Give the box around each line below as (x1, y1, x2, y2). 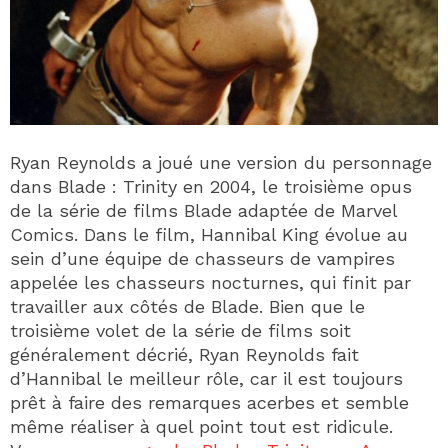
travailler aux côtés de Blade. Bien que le (10, 295, 365, 317)
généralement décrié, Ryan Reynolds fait (10, 343, 359, 365)
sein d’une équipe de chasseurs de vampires (10, 247, 395, 269)
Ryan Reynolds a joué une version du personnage (10, 151, 432, 173)
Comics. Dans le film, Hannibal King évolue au (10, 223, 408, 245)
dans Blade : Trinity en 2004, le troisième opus (10, 175, 412, 197)
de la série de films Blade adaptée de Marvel (10, 199, 397, 221)
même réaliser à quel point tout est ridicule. (10, 415, 393, 437)
